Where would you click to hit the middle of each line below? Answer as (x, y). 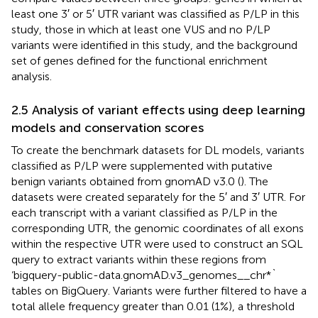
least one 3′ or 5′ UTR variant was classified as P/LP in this (155, 13)
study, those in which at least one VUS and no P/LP (141, 29)
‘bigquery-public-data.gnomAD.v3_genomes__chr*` (144, 275)
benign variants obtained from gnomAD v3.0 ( (126, 181)
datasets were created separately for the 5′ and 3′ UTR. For (158, 197)
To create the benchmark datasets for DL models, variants (158, 150)
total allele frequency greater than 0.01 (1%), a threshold (153, 306)
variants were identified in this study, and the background (154, 45)
